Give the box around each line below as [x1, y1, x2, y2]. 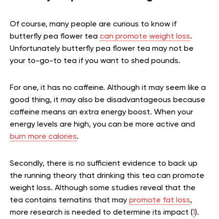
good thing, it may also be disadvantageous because [10, 96, 205, 105]
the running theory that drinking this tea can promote [10, 172, 204, 180]
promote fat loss [129, 197, 190, 205]
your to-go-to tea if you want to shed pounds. [10, 57, 180, 66]
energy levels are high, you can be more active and [10, 121, 195, 129]
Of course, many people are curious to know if [10, 21, 176, 29]
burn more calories [10, 133, 77, 141]
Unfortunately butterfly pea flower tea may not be [10, 45, 194, 53]
